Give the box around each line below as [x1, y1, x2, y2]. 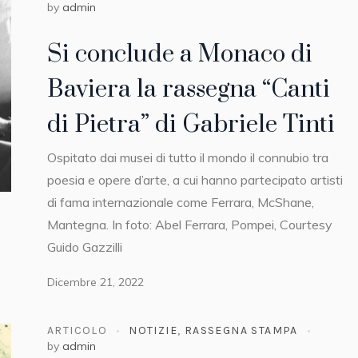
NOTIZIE [129, 324, 178, 338]
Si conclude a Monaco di [47, 38, 312, 70]
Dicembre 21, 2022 [47, 274, 144, 289]
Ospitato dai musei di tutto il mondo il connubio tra [47, 149, 328, 165]
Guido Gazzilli [47, 238, 122, 255]
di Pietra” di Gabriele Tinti [47, 109, 335, 140]
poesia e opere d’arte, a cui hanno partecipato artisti [47, 171, 343, 188]
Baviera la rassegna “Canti [47, 74, 330, 105]
